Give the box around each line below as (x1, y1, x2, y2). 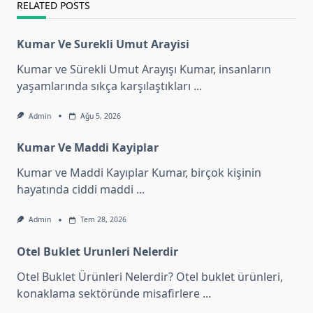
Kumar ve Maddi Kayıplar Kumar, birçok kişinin (17, 165, 261, 181)
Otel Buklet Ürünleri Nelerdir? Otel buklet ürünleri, (17, 268, 283, 284)
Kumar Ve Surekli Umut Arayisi (17, 36, 189, 52)
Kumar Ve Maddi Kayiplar (17, 140, 159, 156)
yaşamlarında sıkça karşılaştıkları (17, 78, 191, 94)
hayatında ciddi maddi (17, 182, 133, 198)
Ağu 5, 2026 (80, 111, 121, 122)
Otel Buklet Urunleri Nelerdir (17, 243, 178, 259)
